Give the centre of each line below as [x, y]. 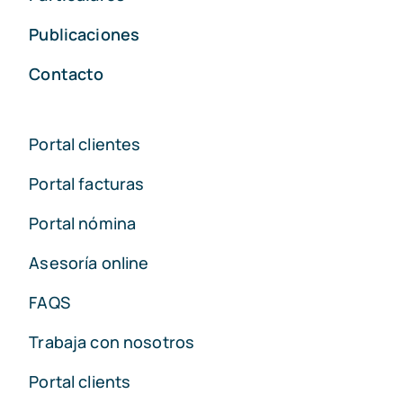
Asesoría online [89, 263]
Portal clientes [85, 144]
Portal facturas [87, 184]
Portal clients [80, 382]
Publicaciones [85, 35]
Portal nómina [83, 224]
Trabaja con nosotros [112, 342]
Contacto [67, 74]
